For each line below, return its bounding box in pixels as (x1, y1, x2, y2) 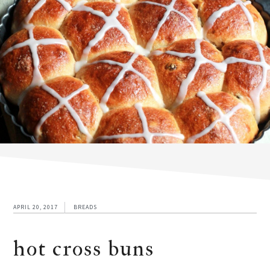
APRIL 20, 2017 (13, 203, 58, 212)
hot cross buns (13, 234, 155, 263)
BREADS (74, 203, 98, 212)
